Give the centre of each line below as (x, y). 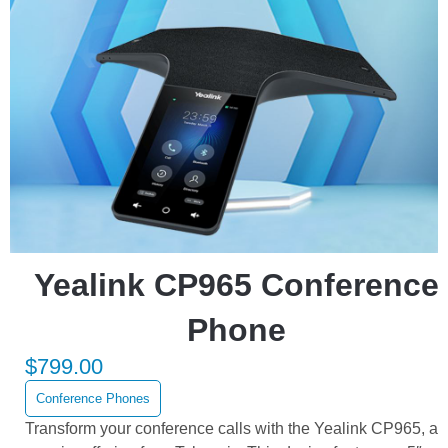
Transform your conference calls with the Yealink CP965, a (231, 429)
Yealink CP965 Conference (236, 285)
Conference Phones (93, 399)
